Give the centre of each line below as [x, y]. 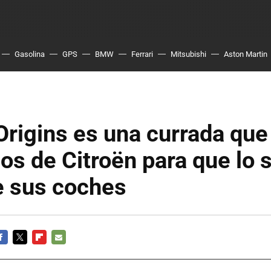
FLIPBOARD [53, 251]
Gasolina [30, 54]
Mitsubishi [188, 54]
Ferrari [142, 54]
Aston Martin [246, 54]
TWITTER [30, 251]
